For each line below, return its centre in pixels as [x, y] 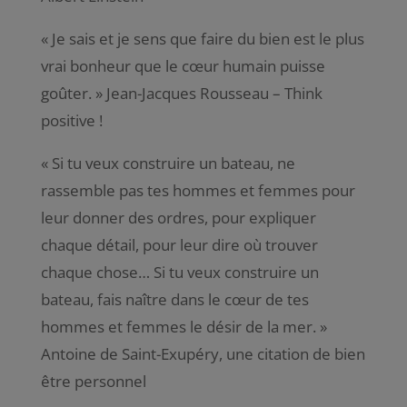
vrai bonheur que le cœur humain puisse [183, 65]
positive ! [71, 120]
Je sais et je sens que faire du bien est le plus [208, 38]
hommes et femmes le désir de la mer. [178, 326]
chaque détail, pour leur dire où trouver [179, 244]
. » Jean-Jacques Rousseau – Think [205, 93]
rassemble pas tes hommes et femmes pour [198, 190]
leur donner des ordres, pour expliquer [178, 217]
